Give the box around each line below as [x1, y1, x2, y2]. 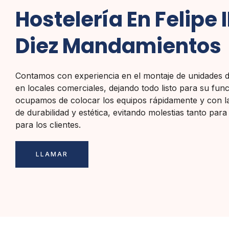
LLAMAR [36, 150, 68, 158]
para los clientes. [15, 120, 81, 130]
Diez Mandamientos [15, 32, 221, 60]
